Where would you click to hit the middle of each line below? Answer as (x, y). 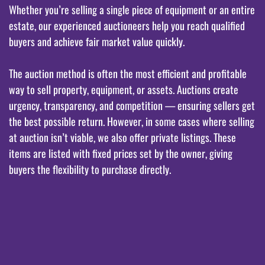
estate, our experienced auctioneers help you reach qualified (127, 26)
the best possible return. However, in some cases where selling (132, 122)
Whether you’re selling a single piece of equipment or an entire (132, 10)
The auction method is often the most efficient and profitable (128, 74)
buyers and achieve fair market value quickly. (97, 42)
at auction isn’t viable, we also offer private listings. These (122, 138)
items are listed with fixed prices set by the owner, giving (121, 153)
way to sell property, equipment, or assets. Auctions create (124, 90)
